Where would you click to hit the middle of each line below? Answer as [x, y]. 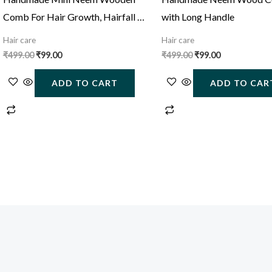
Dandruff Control [39, 35]
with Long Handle [198, 17]
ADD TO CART [84, 83]
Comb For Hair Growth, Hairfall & [73, 17]
